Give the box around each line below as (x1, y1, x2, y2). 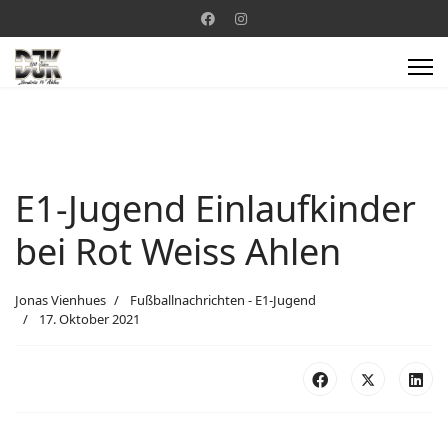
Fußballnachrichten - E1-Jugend (130, 291, 316, 309)
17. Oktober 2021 (39, 310, 140, 328)
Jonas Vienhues (15, 291, 106, 309)
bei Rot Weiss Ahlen (15, 227, 341, 276)
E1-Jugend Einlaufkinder (15, 184, 416, 233)
